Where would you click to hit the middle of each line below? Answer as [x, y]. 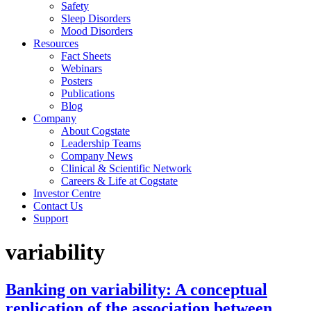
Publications [88, 93]
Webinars [82, 68]
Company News [97, 156]
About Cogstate [95, 131]
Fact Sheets [86, 56]
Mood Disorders [97, 31]
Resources [56, 43]
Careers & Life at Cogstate [119, 181]
